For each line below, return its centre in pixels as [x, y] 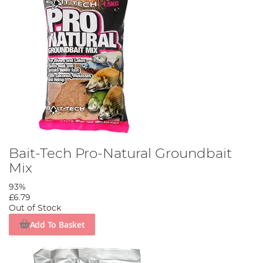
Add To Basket [57, 224]
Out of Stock [35, 209]
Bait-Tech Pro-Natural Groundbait [120, 154]
